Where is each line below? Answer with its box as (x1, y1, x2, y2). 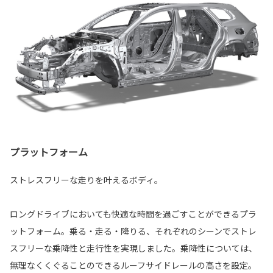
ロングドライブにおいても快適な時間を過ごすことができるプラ (10, 208, 257, 221)
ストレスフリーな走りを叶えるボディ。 (10, 174, 163, 186)
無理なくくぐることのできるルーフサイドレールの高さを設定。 (10, 259, 257, 272)
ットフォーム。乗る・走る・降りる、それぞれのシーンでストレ (10, 225, 257, 238)
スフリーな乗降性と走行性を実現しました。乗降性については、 (10, 242, 257, 255)
